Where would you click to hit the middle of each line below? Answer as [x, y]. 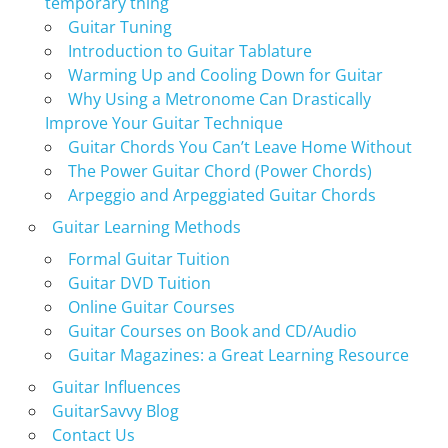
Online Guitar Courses [151, 307]
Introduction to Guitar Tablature [189, 51]
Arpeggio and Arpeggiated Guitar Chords [221, 195]
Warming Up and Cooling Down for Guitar [225, 75]
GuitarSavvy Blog [115, 411]
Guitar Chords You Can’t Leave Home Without [239, 147]
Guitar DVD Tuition [139, 283]
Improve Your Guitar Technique [163, 123]
